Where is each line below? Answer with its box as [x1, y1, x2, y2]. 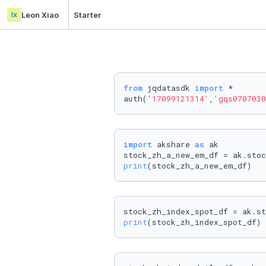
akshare [152, 139, 195, 150]
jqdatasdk [142, 83, 195, 93]
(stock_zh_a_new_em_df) [147, 160, 252, 171]
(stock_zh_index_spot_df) [147, 217, 261, 227]
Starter [74, 9, 102, 20]
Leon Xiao [21, 9, 59, 20]
